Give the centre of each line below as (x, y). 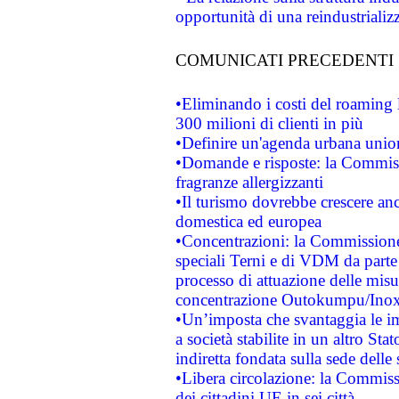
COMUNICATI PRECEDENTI (284, 60)
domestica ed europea (248, 221)
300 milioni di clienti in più (269, 123)
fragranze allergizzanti (249, 182)
